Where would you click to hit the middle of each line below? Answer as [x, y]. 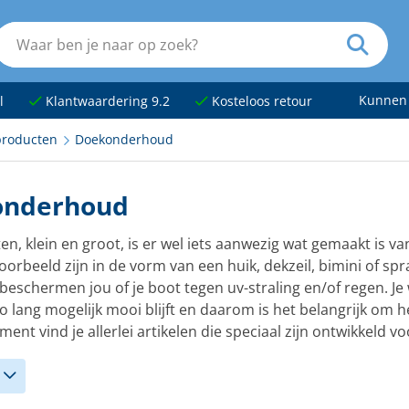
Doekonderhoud [124, 140]
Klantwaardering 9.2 [105, 101]
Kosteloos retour [260, 101]
